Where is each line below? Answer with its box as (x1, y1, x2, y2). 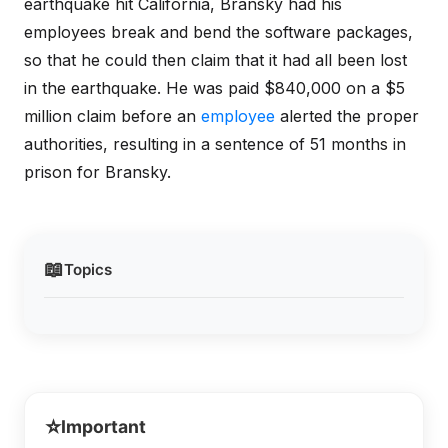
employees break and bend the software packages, (24, 22, 413, 42)
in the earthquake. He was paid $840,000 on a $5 (24, 78, 405, 98)
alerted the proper (275, 106, 419, 126)
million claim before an (24, 106, 201, 126)
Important (61, 416, 146, 437)
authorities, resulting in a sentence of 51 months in (24, 134, 406, 154)
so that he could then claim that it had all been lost (24, 50, 407, 70)
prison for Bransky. (24, 162, 171, 182)
